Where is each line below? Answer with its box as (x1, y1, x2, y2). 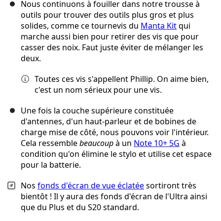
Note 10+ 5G (134, 138, 180, 149)
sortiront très (144, 180, 196, 191)
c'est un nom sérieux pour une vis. (35, 84, 162, 96)
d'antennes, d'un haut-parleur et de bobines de (21, 116, 196, 127)
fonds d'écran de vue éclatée (37, 180, 144, 191)
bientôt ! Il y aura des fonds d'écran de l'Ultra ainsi (21, 191, 207, 202)
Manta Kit (141, 20, 177, 32)
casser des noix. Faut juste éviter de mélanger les (21, 42, 203, 53)
